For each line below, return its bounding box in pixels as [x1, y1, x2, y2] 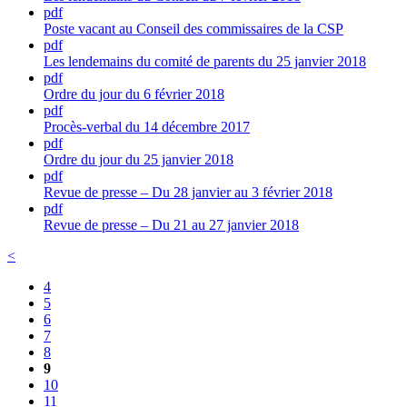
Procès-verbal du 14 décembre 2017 [44, 119, 250, 135]
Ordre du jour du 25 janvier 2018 [44, 152, 233, 168]
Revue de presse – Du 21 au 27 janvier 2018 [44, 217, 299, 233]
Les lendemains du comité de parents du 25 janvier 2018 [44, 54, 366, 70]
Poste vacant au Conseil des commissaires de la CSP [44, 21, 343, 37]
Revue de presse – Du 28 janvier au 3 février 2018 [44, 184, 333, 201]
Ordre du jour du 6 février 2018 [44, 86, 224, 103]
